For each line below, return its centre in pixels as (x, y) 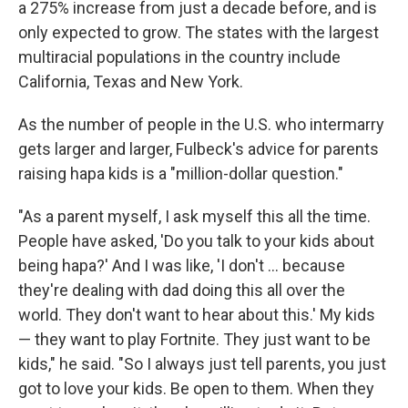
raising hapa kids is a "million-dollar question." (181, 173)
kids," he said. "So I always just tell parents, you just (202, 364)
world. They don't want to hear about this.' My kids (197, 315)
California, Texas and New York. (131, 82)
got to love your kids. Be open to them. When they (196, 388)
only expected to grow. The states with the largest (199, 32)
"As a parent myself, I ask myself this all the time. (194, 216)
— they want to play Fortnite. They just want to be (194, 339)
